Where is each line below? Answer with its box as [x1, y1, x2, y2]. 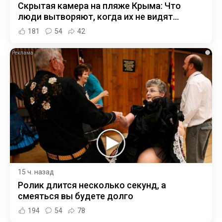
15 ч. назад [18, 168, 54, 176]
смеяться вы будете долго [18, 191, 133, 202]
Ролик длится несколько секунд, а [18, 180, 166, 191]
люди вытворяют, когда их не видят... [18, 11, 179, 22]
